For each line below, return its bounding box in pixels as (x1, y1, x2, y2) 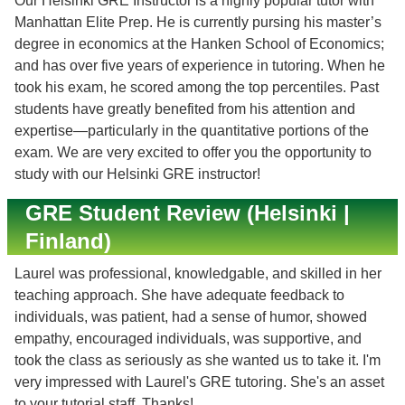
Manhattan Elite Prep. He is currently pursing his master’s (14, 14, 381, 30)
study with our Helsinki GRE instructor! (14, 166, 260, 182)
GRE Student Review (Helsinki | (25, 201, 350, 225)
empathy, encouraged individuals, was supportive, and (14, 331, 362, 346)
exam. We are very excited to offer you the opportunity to (14, 145, 372, 160)
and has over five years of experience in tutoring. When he (14, 58, 385, 73)
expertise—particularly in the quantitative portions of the (14, 123, 369, 138)
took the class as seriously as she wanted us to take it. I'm (14, 353, 381, 368)
